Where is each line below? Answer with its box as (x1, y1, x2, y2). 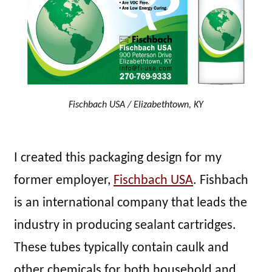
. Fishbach (193, 173, 248, 188)
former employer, (14, 173, 114, 188)
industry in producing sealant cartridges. (14, 218, 236, 233)
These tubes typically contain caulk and (14, 240, 229, 255)
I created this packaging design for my (14, 151, 222, 165)
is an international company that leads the (14, 195, 247, 210)
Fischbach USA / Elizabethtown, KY (69, 100, 203, 110)
